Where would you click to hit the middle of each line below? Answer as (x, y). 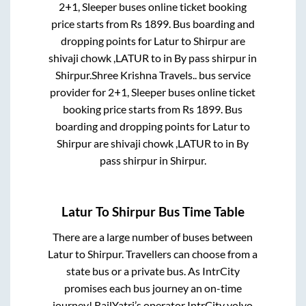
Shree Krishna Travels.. (144, 74)
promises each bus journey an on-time (153, 288)
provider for (79, 92)
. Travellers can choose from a (190, 254)
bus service (223, 74)
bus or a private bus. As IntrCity (166, 271)
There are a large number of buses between (153, 237)
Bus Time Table (200, 211)
